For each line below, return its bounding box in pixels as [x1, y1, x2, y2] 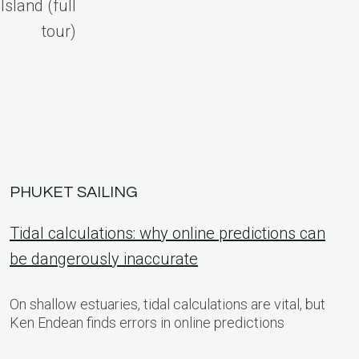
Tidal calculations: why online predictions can [10, 224, 325, 243]
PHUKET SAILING [10, 184, 138, 200]
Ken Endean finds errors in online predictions [10, 314, 284, 331]
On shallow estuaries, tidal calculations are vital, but [10, 296, 325, 313]
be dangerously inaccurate [10, 249, 198, 268]
